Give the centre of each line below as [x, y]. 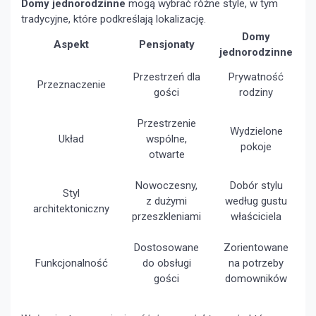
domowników [256, 279]
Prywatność [256, 77]
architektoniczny [71, 209]
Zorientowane [256, 248]
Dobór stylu [256, 186]
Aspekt [71, 45]
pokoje [256, 147]
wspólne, [166, 139]
